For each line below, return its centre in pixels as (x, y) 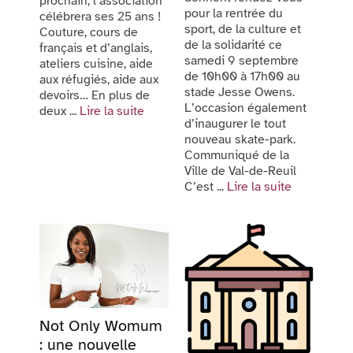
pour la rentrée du (234, 14)
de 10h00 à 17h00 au (242, 77)
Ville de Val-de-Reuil (240, 171)
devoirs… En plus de (95, 96)
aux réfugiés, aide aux (99, 80)
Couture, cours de (89, 33)
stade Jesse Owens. (240, 93)
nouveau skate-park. (242, 140)
